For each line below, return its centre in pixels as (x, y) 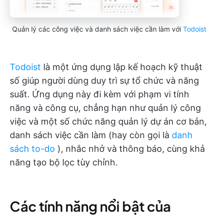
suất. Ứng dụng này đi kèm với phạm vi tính (100, 94)
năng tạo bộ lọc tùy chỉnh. (64, 162)
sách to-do (32, 148)
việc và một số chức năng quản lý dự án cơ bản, (108, 121)
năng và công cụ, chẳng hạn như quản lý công (105, 108)
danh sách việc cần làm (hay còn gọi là (91, 135)
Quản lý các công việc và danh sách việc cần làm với (97, 29)
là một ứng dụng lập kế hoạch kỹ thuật (122, 67)
